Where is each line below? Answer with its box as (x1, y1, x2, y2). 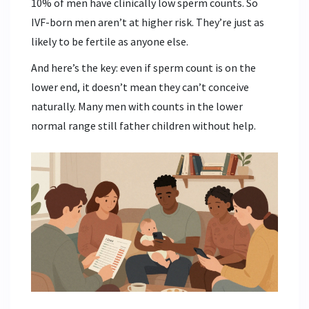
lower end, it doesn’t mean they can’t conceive (31, 80, 249, 94)
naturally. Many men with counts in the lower (31, 99, 243, 114)
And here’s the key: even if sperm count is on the (31, 61, 256, 75)
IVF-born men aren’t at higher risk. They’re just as (31, 15, 264, 30)
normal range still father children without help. (31, 119, 256, 133)
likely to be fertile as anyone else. (31, 34, 188, 49)
